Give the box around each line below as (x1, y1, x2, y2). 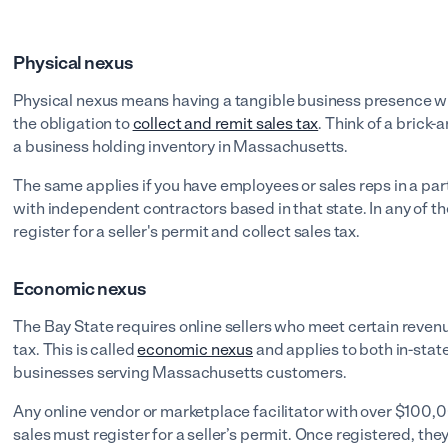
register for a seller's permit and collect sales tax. (13, 222, 363, 241)
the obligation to (13, 114, 133, 133)
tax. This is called (13, 340, 138, 359)
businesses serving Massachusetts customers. (13, 363, 347, 382)
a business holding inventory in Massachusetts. (13, 137, 349, 156)
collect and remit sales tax (132, 114, 319, 133)
